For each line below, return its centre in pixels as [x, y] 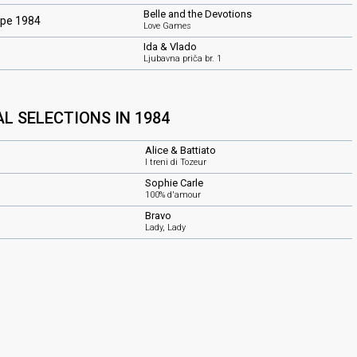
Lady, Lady [165, 228]
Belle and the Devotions [198, 14]
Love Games [167, 26]
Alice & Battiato [180, 150]
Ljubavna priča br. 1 [182, 59]
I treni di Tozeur [176, 162]
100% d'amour [173, 195]
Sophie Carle [174, 183]
